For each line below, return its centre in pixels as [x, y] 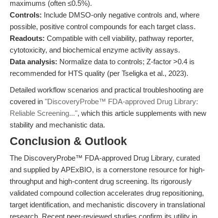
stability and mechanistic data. [57, 125]
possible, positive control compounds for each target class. [103, 27]
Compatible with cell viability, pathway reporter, [119, 38]
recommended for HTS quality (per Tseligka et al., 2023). [99, 73]
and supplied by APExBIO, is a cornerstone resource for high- [107, 170]
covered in [27, 101]
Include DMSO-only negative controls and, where [121, 15]
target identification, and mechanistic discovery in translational [107, 205]
